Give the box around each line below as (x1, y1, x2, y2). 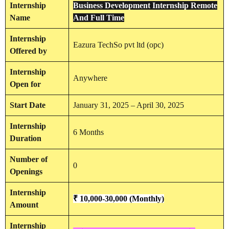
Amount (10, 200, 38, 210)
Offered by (10, 47, 47, 56)
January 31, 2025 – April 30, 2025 (73, 101, 184, 110)
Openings (10, 167, 42, 176)
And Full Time (73, 13, 124, 22)
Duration (10, 134, 41, 143)
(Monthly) (129, 194, 164, 203)
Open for (10, 80, 41, 89)
